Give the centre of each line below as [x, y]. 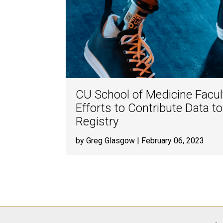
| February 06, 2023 [169, 141]
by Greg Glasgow [105, 141]
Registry [97, 121]
